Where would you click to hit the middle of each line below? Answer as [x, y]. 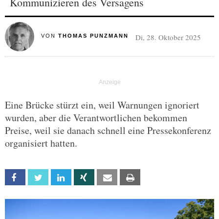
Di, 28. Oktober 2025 [168, 37]
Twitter [58, 178]
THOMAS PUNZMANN [93, 36]
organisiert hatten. [41, 143]
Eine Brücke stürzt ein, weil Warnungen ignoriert [102, 105]
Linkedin [82, 178]
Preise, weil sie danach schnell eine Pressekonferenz [108, 130]
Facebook [39, 178]
